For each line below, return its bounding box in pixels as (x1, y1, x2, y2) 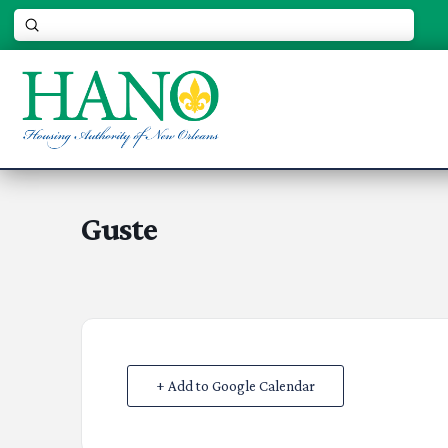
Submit (30, 16, 70, 32)
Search (13, 26, 49, 43)
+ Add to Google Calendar (155, 378, 315, 394)
